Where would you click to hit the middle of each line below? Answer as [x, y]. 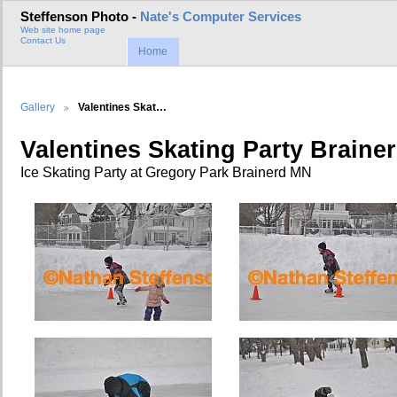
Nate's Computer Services [221, 17]
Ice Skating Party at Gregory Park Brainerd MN [166, 172]
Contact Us [43, 41]
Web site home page [63, 30]
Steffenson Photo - [80, 17]
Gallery [38, 106]
